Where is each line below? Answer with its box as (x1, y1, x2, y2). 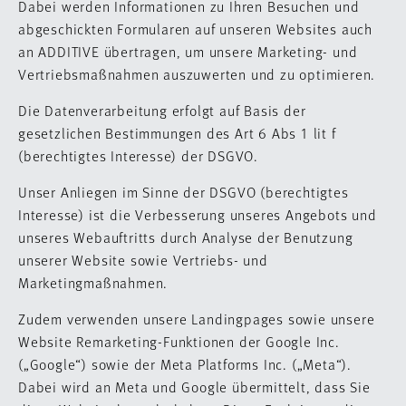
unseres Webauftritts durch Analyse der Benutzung (18, 227, 353, 246)
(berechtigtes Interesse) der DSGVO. (18, 146, 258, 165)
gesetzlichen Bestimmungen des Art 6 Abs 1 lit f (18, 123, 336, 142)
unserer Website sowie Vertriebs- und (18, 250, 268, 269)
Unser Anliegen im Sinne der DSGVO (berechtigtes (18, 182, 349, 201)
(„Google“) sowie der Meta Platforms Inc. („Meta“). (18, 354, 352, 373)
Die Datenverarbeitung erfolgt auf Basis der (18, 101, 306, 120)
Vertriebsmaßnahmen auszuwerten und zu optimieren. (18, 64, 376, 83)
